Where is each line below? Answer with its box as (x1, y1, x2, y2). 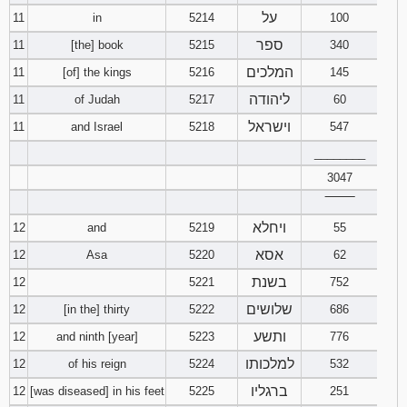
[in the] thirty (64, 303, 130, 316)
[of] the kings (62, 65, 132, 79)
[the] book (70, 38, 124, 52)
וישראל (248, 119, 291, 134)
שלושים (246, 302, 293, 317)
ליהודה (249, 92, 290, 107)
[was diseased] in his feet (29, 384, 164, 398)
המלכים (245, 65, 293, 80)
